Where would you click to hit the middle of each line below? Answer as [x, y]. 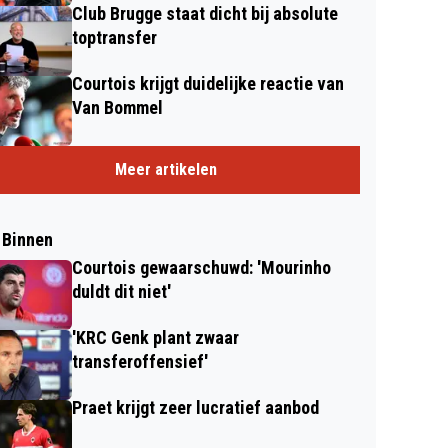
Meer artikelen [166, 169]
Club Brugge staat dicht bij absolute [205, 13]
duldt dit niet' [121, 291]
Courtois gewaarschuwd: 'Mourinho [201, 267]
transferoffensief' [140, 361]
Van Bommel [117, 107]
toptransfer [114, 37]
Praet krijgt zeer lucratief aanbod [195, 407]
